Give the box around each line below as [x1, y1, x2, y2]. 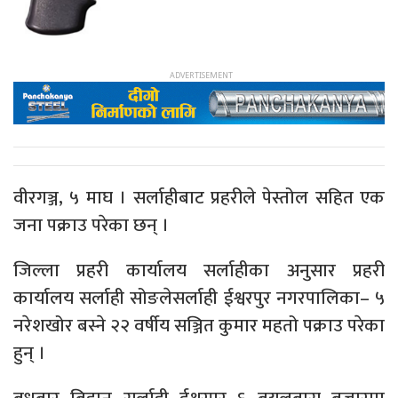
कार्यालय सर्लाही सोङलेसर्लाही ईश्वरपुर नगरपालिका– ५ [13, 283, 385, 314]
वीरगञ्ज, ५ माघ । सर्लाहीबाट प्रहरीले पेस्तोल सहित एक [13, 182, 385, 214]
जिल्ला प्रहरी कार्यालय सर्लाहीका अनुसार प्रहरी [13, 255, 385, 287]
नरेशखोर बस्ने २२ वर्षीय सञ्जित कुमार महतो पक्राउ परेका [13, 310, 385, 342]
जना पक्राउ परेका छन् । [13, 210, 169, 242]
